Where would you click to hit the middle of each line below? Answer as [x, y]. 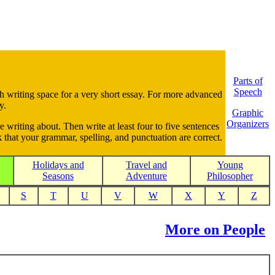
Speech [248, 92]
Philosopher [230, 176]
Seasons [58, 176]
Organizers [248, 124]
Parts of [248, 81]
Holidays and [58, 165]
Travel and [146, 165]
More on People [215, 230]
